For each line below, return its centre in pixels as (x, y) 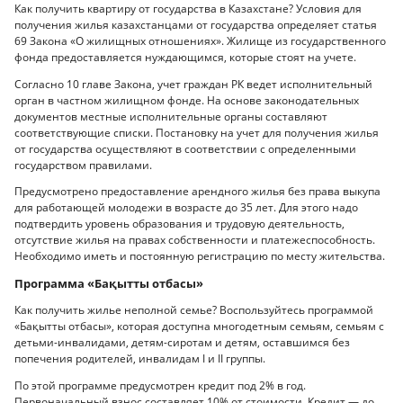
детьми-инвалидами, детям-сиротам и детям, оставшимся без (182, 343)
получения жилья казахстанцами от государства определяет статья (196, 25)
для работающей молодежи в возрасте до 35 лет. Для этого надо (186, 208)
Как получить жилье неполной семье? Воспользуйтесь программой (194, 310)
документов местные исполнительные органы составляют (171, 116)
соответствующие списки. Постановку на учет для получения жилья (197, 132)
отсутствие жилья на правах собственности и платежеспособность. (195, 240)
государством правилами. (83, 165)
